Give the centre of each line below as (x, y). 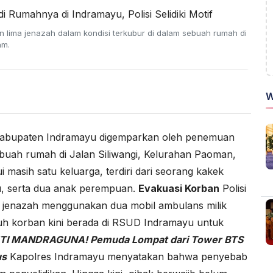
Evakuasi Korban (179, 189)
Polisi (233, 189)
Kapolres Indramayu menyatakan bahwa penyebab (127, 257)
